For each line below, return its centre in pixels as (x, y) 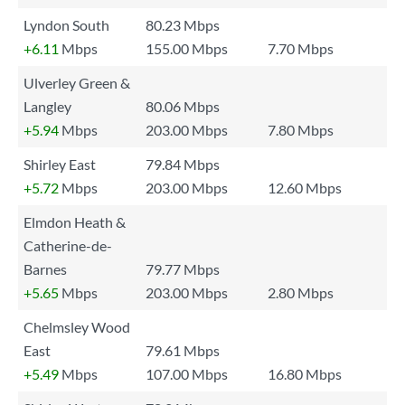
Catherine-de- (68, 245)
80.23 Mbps (183, 25)
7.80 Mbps (301, 130)
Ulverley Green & (77, 83)
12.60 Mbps (305, 188)
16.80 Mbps (305, 374)
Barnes (45, 269)
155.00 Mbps (187, 48)
